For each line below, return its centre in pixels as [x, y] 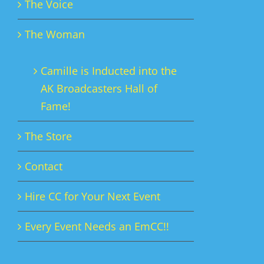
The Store [48, 136]
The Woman [55, 34]
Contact [44, 166]
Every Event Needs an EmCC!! [97, 226]
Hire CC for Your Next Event [93, 196]
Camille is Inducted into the [109, 71]
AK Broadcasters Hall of [99, 88]
